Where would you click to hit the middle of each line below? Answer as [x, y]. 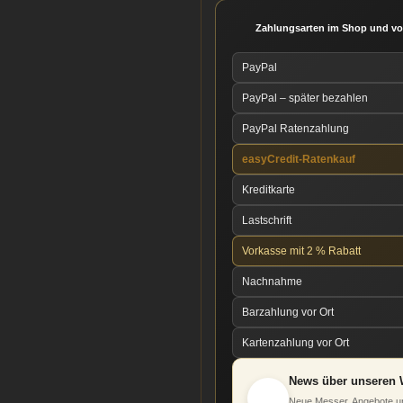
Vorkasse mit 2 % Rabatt [301, 251]
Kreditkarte [269, 190]
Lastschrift [267, 220]
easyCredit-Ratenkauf [299, 159]
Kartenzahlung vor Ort [296, 343]
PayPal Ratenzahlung [296, 129]
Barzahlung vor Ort [288, 312]
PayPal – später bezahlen [305, 98]
